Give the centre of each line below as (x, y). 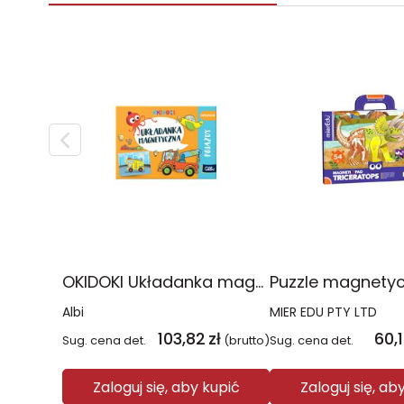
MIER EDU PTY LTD (323, 312)
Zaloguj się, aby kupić (166, 387)
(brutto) (247, 340)
